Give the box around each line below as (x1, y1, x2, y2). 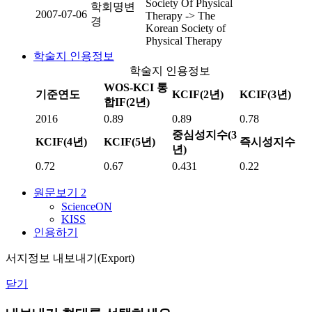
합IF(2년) (104, 96, 150, 108)
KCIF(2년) (172, 88, 224, 100)
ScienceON (61, 201, 112, 212)
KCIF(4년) (36, 136, 87, 148)
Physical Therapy (146, 35, 222, 47)
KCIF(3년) (240, 88, 291, 100)
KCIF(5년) (104, 136, 155, 148)
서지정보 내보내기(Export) (6, 252, 134, 264)
